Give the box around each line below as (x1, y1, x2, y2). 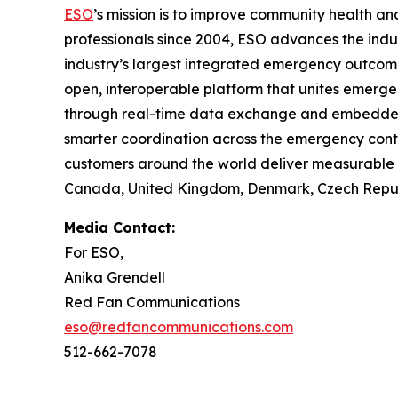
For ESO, (64, 243, 123, 261)
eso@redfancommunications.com (64, 318, 293, 336)
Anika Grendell (64, 268, 165, 286)
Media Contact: (64, 219, 175, 236)
